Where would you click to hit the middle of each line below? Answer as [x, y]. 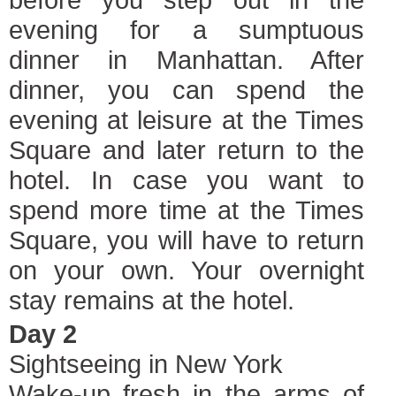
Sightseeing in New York [146, 364]
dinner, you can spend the [187, 90]
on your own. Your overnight [187, 270]
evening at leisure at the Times [187, 120]
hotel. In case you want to [187, 180]
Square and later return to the [187, 150]
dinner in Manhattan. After [187, 60]
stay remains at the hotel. [152, 300]
